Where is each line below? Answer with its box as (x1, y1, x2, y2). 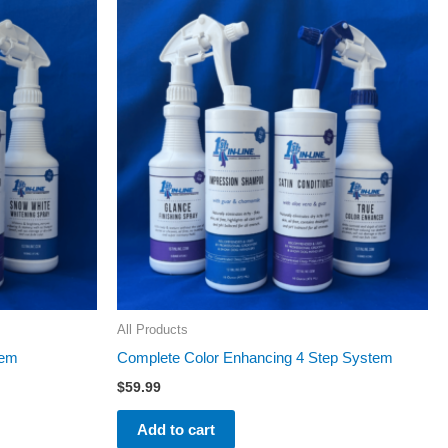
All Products (117, 321, 188, 337)
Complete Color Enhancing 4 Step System (117, 349, 393, 367)
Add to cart (137, 420, 215, 438)
